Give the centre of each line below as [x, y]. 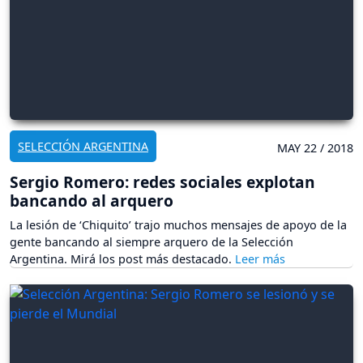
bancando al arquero [92, 200]
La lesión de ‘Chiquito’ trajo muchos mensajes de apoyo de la [178, 224]
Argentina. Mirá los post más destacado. [122, 258]
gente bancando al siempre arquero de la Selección [152, 241]
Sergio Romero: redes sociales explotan [162, 181]
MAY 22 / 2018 [315, 147]
